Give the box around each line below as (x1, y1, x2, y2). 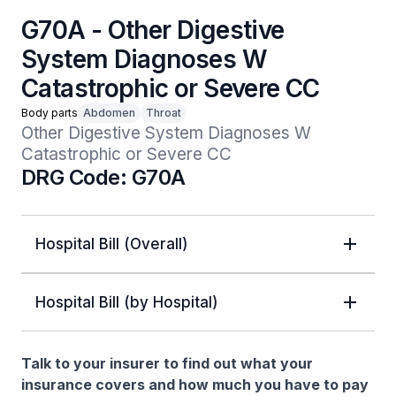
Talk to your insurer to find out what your (21, 354, 313, 372)
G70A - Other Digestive (21, 15, 285, 45)
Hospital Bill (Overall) (35, 235, 188, 253)
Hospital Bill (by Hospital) (35, 293, 218, 311)
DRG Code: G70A (21, 164, 186, 190)
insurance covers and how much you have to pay (21, 376, 369, 393)
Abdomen (83, 106, 135, 119)
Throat (146, 106, 181, 119)
